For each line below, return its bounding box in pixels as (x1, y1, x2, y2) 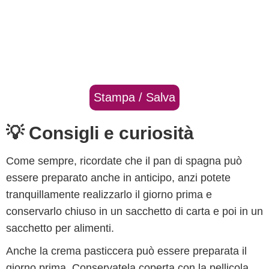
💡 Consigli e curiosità (6, 123, 194, 143)
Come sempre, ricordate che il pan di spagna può (6, 155, 242, 167)
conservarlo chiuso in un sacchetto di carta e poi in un (6, 205, 263, 217)
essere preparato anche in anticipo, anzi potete (6, 172, 231, 184)
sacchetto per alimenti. (6, 222, 117, 234)
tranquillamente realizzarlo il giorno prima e (6, 189, 212, 201)
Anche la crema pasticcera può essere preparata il (6, 245, 247, 257)
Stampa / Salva (94, 91, 175, 104)
